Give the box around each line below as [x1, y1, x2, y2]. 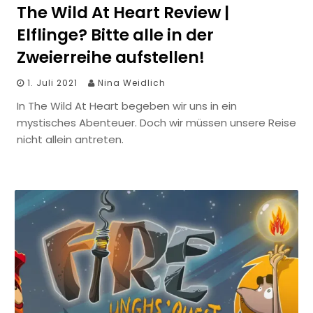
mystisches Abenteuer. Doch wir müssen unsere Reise [17, 115, 296, 131]
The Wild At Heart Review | [17, 1, 229, 24]
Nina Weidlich [98, 77, 166, 89]
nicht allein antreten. [17, 132, 124, 147]
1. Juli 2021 [27, 77, 78, 89]
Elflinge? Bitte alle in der [17, 24, 214, 47]
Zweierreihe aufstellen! [17, 46, 205, 69]
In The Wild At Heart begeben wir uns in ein [17, 99, 237, 114]
